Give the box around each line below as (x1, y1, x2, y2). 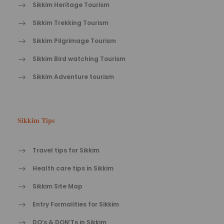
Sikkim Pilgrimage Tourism (32, 36, 116, 45)
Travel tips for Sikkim (32, 146, 99, 155)
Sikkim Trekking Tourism (32, 18, 108, 27)
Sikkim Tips (17, 115, 54, 126)
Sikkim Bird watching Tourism (32, 54, 125, 63)
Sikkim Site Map (32, 182, 82, 191)
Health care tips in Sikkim (32, 164, 113, 173)
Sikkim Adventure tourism (32, 72, 114, 81)
